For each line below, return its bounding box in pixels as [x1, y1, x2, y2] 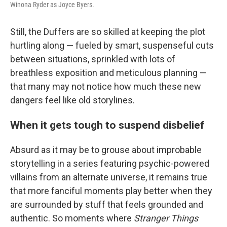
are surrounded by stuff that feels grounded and [10, 199, 203, 210]
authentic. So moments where [10, 213, 134, 223]
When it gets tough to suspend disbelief [10, 119, 207, 131]
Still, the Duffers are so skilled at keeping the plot [10, 26, 205, 37]
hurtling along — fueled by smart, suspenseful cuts [10, 40, 214, 51]
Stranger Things [134, 213, 198, 223]
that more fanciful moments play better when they [10, 185, 212, 196]
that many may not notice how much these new [10, 81, 201, 92]
